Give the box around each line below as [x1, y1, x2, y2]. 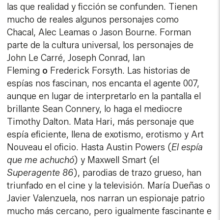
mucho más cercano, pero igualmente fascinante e [7, 206, 212, 217]
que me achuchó [7, 155, 75, 166]
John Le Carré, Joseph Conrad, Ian [7, 53, 145, 64]
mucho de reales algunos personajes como [7, 14, 179, 26]
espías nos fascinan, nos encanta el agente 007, [7, 78, 200, 89]
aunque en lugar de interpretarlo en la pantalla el [7, 91, 201, 102]
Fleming [7, 65, 43, 77]
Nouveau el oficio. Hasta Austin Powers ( [7, 142, 172, 153]
